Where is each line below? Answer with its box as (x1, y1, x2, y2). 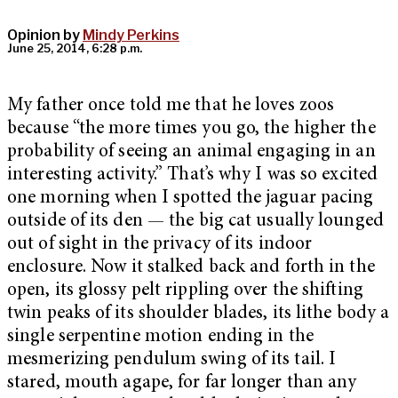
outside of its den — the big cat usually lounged (7, 212, 384, 232)
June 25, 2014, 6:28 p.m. (7, 42, 142, 56)
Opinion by (7, 27, 83, 44)
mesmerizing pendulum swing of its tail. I (7, 351, 337, 370)
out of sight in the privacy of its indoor (7, 235, 313, 255)
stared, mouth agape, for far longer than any (7, 374, 357, 394)
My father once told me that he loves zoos (7, 97, 335, 116)
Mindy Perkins (83, 27, 179, 44)
